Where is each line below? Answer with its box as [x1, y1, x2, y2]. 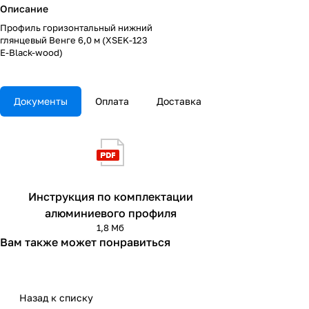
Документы [14, 95, 68, 107]
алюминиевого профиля [44, 206, 177, 220]
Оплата [95, 95, 129, 107]
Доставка [157, 95, 201, 107]
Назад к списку [19, 292, 93, 303]
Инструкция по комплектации [28, 190, 193, 203]
